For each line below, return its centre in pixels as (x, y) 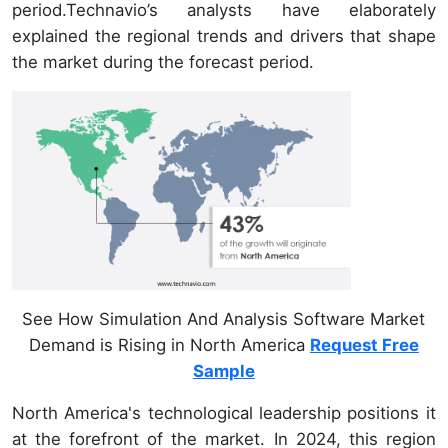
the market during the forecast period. (163, 62)
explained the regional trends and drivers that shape (224, 36)
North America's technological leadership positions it (224, 413)
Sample (223, 371)
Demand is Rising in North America (169, 345)
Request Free (364, 345)
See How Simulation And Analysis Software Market (224, 319)
